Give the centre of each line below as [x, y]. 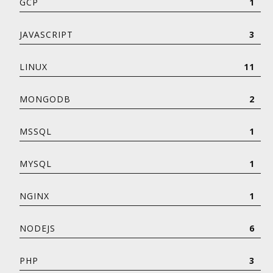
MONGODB [45, 99]
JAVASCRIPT [46, 34]
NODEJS [37, 228]
